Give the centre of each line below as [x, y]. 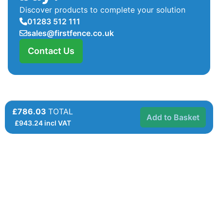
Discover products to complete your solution [102, 9]
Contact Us [51, 51]
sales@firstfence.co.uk [71, 33]
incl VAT [57, 123]
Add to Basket [173, 117]
